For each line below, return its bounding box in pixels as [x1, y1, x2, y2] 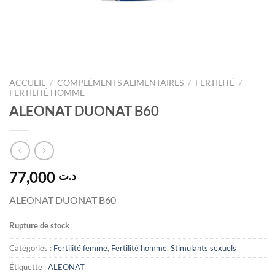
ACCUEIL [9, 78, 45, 88]
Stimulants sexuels [171, 243, 236, 254]
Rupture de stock [9, 220, 69, 231]
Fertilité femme [53, 243, 107, 254]
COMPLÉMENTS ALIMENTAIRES [57, 78, 184, 88]
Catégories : [9, 243, 53, 254]
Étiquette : [9, 262, 48, 273]
